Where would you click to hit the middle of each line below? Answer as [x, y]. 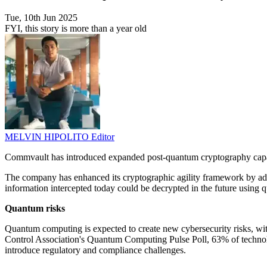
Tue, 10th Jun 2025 [41, 18]
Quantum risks [35, 209]
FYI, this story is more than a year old [76, 29]
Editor [103, 137]
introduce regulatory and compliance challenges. [95, 250]
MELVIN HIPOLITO [48, 137]
